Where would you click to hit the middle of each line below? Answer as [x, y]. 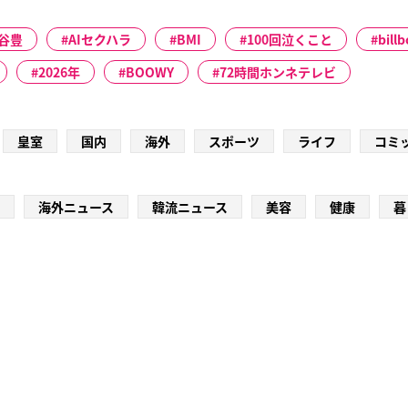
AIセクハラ [100, 40]
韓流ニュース [190, 207]
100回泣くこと [290, 40]
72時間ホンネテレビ [278, 72]
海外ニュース [76, 207]
